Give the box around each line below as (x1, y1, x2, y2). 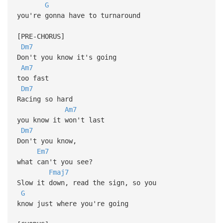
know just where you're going (16, 199, 128, 208)
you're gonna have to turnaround (16, 11, 140, 19)
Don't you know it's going (16, 53, 120, 61)
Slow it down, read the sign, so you (16, 178, 160, 187)
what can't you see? (16, 157, 93, 166)
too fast (16, 74, 49, 82)
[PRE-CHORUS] (16, 32, 65, 40)
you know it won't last (16, 115, 105, 124)
